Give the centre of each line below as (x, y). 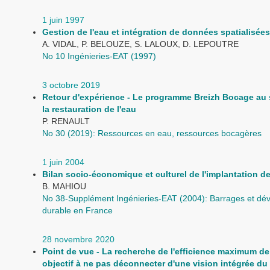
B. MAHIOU (64, 186)
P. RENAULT (66, 121)
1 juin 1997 (63, 20)
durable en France (77, 210)
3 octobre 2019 (71, 85)
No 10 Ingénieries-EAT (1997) (99, 56)
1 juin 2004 (63, 162)
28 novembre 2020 (78, 239)
